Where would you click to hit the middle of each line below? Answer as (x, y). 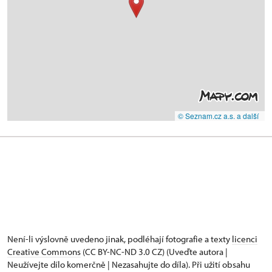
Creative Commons (44, 252)
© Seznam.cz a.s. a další (218, 116)
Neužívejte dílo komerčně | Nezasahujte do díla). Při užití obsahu (129, 265)
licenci (245, 239)
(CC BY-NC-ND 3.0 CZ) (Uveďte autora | (154, 252)
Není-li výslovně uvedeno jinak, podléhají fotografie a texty (120, 239)
